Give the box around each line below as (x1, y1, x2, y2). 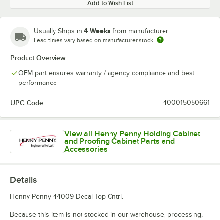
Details (10, 175, 37, 185)
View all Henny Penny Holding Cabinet (64, 129, 201, 138)
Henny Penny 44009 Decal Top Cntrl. (10, 193, 123, 200)
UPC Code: (10, 99, 45, 107)
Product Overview (10, 54, 66, 62)
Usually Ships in (34, 27, 84, 35)
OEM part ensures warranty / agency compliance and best (18, 69, 194, 77)
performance (18, 79, 57, 86)
